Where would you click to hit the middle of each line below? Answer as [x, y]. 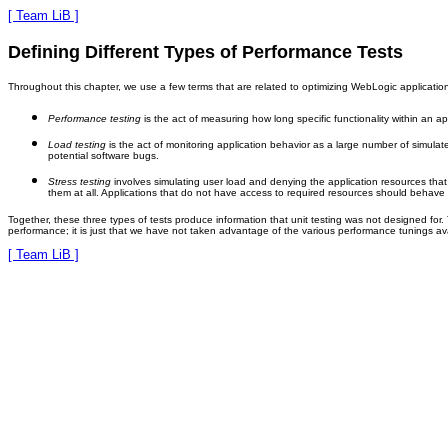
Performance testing [94, 118]
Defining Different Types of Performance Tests [205, 52]
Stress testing [79, 181]
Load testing [77, 144]
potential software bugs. [103, 155]
